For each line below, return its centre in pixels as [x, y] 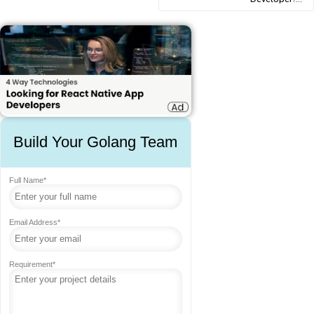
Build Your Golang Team [96, 142]
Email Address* [35, 222]
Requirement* [32, 264]
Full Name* [28, 180]
